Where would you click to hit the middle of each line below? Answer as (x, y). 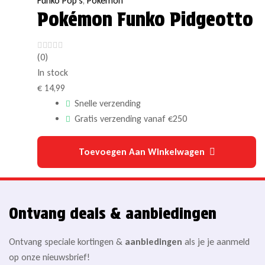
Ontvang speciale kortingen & (67, 241)
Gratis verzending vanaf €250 (131, 118)
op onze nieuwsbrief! (49, 257)
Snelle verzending (108, 103)
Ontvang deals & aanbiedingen (113, 213)
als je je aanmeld (216, 241)
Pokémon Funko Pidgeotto (145, 20)
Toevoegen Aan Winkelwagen (141, 151)
